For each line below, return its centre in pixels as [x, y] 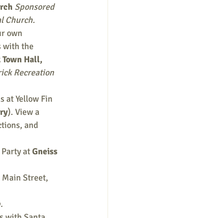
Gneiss [46, 151]
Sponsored [36, 7]
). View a [25, 112]
